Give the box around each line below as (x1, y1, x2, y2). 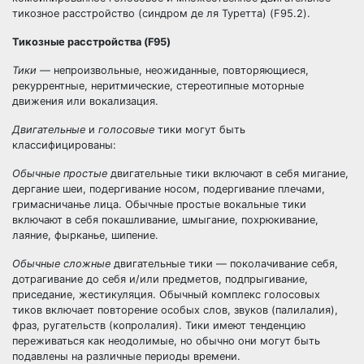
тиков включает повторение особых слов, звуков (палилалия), (12, 304, 338, 316)
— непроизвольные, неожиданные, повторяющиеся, (40, 64, 309, 76)
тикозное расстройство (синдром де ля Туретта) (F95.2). (12, 7, 310, 19)
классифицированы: (12, 139, 116, 151)
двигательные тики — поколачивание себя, (110, 258, 338, 270)
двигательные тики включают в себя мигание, (107, 167, 349, 180)
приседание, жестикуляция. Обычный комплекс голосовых (12, 288, 320, 301)
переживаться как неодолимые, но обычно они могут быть (12, 335, 320, 347)
